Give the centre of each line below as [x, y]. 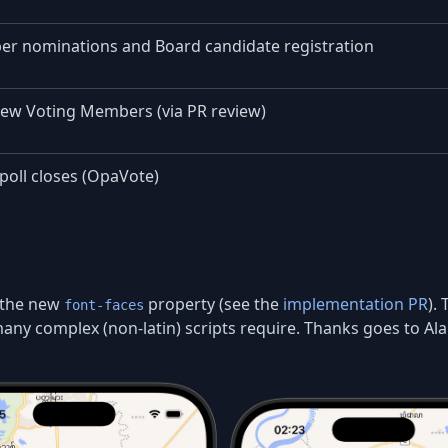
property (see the [213, 303]
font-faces [104, 304]
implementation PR [355, 303]
